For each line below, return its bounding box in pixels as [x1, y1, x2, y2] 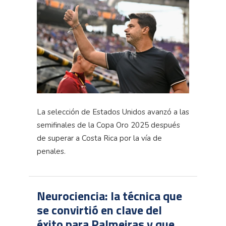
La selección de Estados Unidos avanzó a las [37, 106, 189, 117]
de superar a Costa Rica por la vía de [37, 133, 162, 143]
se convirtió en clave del [37, 200, 162, 219]
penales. [37, 146, 66, 156]
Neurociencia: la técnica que [37, 186, 182, 205]
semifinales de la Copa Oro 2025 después [37, 120, 180, 130]
